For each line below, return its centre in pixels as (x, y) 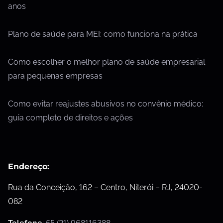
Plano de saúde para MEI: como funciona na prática (103, 34)
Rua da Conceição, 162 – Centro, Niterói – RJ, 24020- (105, 188)
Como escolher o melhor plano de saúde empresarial (107, 62)
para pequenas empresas (55, 76)
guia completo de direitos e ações (70, 118)
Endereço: (29, 167)
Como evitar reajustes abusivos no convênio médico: (106, 104)
